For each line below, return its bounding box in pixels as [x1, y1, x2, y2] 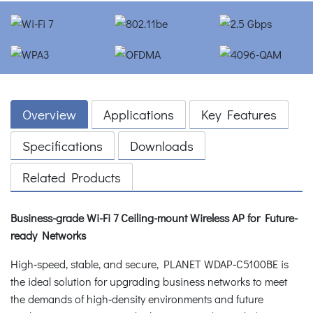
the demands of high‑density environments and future [10, 291, 263, 306]
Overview [22, 105, 76, 123]
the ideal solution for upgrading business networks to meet [10, 273, 287, 289]
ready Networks [10, 227, 86, 242]
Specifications [22, 136, 103, 154]
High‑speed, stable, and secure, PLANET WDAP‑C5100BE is [10, 256, 289, 271]
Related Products [22, 168, 121, 186]
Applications [103, 105, 174, 123]
